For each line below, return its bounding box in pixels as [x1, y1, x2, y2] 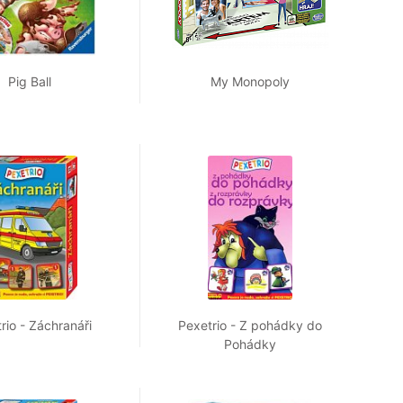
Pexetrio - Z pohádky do [177, 318, 322, 334]
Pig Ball [8, 74, 52, 90]
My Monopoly [210, 74, 290, 90]
